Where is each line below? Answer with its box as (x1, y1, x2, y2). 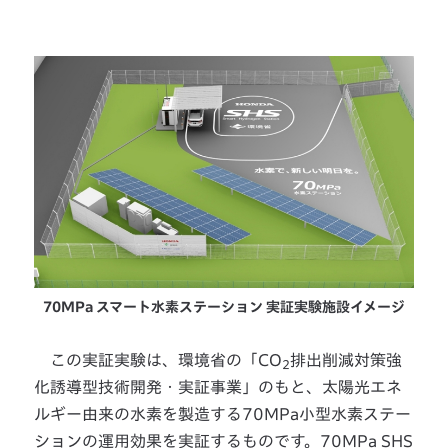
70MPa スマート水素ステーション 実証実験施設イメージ (42, 299, 405, 314)
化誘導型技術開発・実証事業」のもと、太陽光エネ (34, 378, 403, 395)
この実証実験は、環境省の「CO (34, 351, 283, 368)
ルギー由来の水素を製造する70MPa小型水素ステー (34, 405, 412, 422)
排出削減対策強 (290, 351, 403, 368)
